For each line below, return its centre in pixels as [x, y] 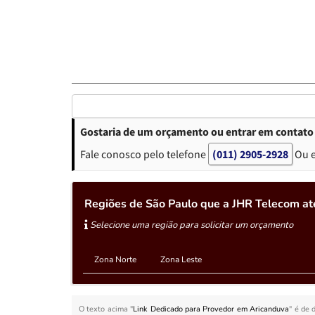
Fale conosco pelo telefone [144, 154]
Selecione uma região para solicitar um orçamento [191, 225]
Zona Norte [115, 259]
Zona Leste [181, 259]
